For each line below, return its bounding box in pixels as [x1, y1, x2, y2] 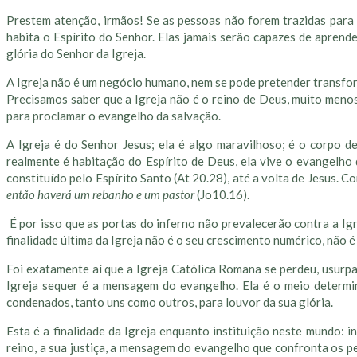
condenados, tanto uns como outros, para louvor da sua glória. [6, 295, 333, 310]
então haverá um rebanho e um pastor [6, 187, 197, 202]
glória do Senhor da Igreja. [6, 46, 146, 61]
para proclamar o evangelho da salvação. [6, 108, 221, 124]
